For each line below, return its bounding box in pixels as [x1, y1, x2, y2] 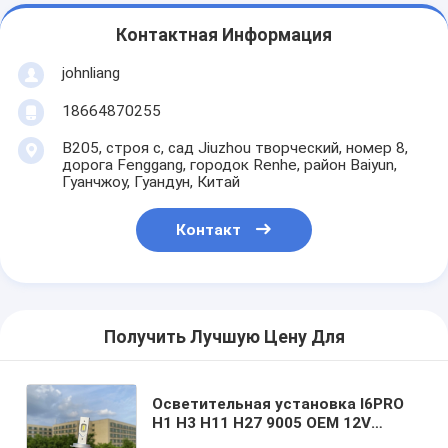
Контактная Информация [116, 25, 332, 46]
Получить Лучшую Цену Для [103, 327, 345, 348]
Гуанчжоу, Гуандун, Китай [61, 172, 240, 191]
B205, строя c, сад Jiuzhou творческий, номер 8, [61, 138, 408, 157]
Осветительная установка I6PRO [152, 394, 405, 413]
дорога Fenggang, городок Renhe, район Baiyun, [61, 155, 397, 174]
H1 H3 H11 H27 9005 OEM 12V [152, 413, 372, 432]
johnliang [61, 63, 120, 82]
